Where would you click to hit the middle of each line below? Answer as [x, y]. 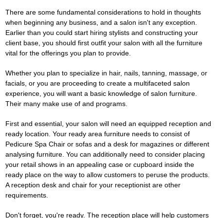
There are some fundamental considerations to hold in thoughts [103, 12]
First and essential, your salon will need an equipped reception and [109, 124]
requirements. [27, 195]
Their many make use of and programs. [67, 104]
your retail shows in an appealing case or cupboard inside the [100, 164]
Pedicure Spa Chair [36, 144]
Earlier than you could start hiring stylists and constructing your [102, 33]
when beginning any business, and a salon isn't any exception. [101, 22]
